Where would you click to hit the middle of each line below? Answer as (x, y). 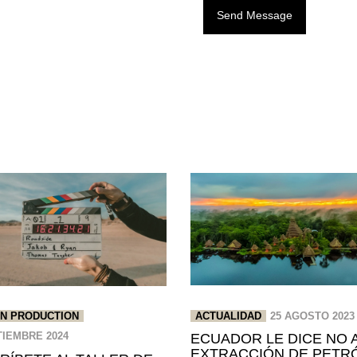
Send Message (255, 15)
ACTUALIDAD (228, 316)
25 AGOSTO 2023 (312, 316)
